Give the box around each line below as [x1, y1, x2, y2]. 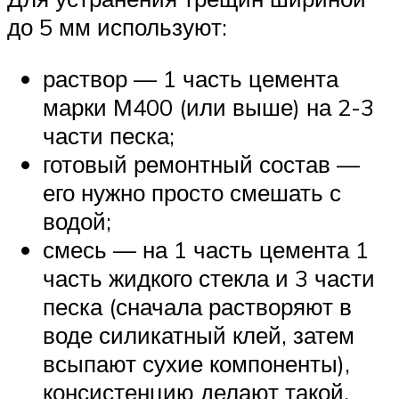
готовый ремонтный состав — [43, 149, 360, 178]
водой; [43, 206, 111, 235]
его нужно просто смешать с [43, 177, 341, 207]
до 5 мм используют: [7, 12, 227, 42]
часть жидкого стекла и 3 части [43, 263, 375, 292]
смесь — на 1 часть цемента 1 [43, 234, 369, 264]
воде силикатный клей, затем [43, 320, 354, 349]
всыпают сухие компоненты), [43, 348, 350, 378]
